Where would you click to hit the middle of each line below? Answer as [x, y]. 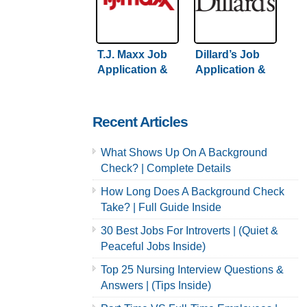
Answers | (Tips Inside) [156, 285]
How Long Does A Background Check [192, 191]
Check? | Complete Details [165, 168]
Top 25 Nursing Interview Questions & [192, 269]
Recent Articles [140, 122]
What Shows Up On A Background [184, 152]
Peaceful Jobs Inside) [153, 246]
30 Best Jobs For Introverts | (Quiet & [189, 230]
